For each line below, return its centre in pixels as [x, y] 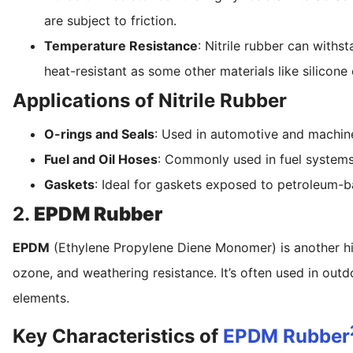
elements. [41, 297]
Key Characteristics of [118, 336]
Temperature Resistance [121, 45]
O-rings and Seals [99, 134]
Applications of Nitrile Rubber [150, 100]
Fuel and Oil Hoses [101, 159]
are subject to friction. [110, 20]
